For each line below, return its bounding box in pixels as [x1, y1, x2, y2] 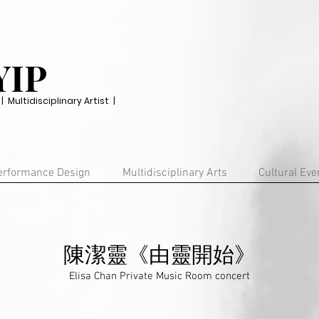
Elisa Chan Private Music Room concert [69, 270, 250, 283]
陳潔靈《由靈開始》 [63, 244, 256, 270]
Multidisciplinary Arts [122, 166, 227, 180]
